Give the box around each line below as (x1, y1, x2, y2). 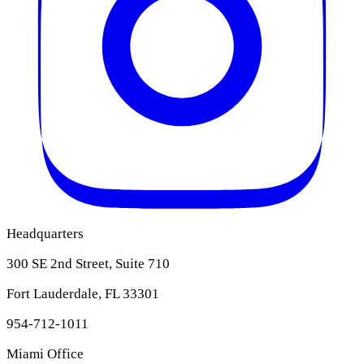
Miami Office (6, 346, 84, 362)
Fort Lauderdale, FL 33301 (6, 286, 159, 302)
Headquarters (6, 226, 84, 242)
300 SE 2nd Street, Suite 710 (6, 256, 170, 272)
